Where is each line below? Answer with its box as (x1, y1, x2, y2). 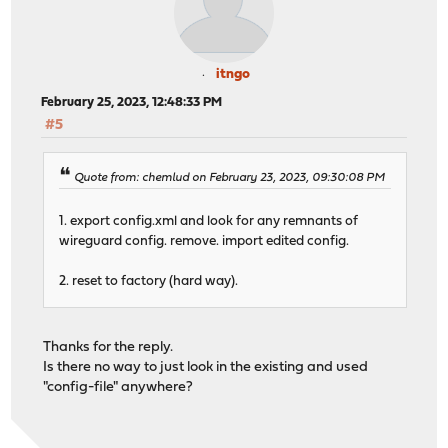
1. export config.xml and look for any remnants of (59, 215, 359, 229)
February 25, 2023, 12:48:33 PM (41, 95, 223, 109)
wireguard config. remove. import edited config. (59, 235, 350, 249)
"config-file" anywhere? (43, 380, 194, 396)
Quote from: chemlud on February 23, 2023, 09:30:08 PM (74, 172, 386, 185)
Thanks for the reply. (43, 340, 174, 356)
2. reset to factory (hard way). (59, 275, 239, 289)
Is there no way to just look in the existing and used (43, 360, 369, 376)
